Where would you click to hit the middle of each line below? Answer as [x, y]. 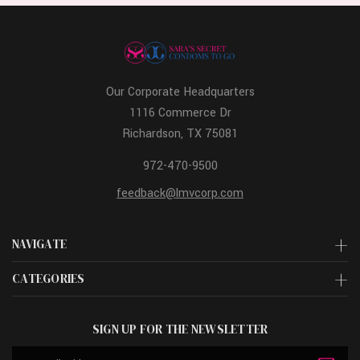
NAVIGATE [39, 243]
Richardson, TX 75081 [180, 133]
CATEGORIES [49, 278]
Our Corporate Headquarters [180, 92]
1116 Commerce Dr [180, 112]
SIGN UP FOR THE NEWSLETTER [180, 329]
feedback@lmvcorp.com [180, 193]
